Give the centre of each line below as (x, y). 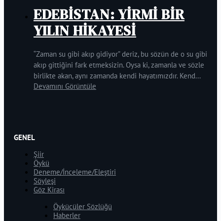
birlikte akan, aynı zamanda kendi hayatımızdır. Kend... (117, 76)
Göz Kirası (49, 190)
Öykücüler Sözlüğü (83, 207)
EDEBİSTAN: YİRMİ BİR (109, 15)
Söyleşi (45, 181)
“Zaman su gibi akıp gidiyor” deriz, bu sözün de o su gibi (120, 54)
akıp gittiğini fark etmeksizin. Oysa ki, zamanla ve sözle (119, 65)
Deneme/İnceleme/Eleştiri (75, 172)
